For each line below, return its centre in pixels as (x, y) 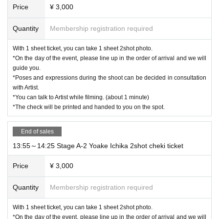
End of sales (37, 131)
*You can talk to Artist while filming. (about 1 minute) (81, 97)
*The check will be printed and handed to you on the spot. (89, 107)
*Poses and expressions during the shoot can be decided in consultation (109, 77)
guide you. (27, 68)
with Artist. (26, 87)
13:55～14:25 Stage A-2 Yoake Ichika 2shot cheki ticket (98, 145)
